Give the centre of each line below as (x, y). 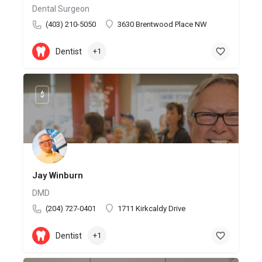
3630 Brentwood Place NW (162, 24)
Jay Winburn (58, 175)
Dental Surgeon (61, 8)
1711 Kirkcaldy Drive (151, 208)
